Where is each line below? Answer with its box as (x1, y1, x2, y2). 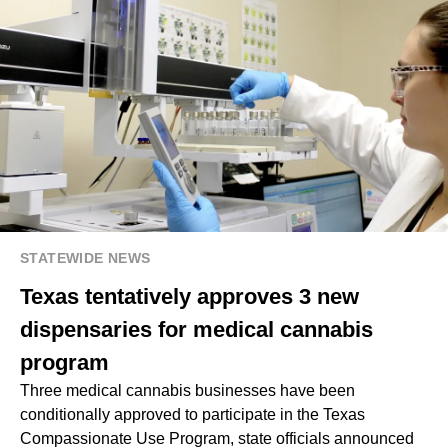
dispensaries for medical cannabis (20, 317, 373, 343)
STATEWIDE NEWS (20, 250, 151, 267)
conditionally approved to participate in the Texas (20, 406, 365, 424)
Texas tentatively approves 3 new (20, 284, 359, 310)
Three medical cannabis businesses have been (20, 382, 355, 400)
